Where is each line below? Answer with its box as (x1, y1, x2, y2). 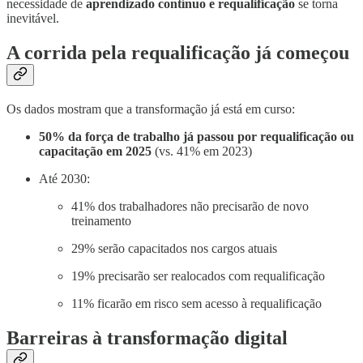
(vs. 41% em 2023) (152, 143, 252, 158)
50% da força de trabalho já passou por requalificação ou (39, 129, 354, 143)
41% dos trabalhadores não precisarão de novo (71, 199, 309, 213)
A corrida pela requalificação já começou (6, 41, 349, 63)
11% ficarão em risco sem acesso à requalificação (71, 296, 322, 310)
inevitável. (6, 11, 59, 25)
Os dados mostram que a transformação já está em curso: (6, 101, 295, 116)
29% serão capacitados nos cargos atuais (71, 241, 277, 255)
